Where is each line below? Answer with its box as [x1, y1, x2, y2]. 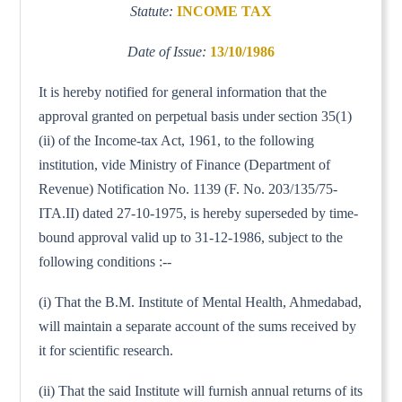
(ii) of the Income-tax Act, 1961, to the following [39, 132, 315, 148]
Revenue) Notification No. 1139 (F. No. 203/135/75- [39, 180, 338, 197]
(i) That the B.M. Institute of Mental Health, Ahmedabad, [39, 293, 363, 310]
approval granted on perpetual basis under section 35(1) [39, 108, 353, 124]
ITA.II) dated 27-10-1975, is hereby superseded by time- [39, 205, 359, 221]
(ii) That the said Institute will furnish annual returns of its [39, 382, 363, 398]
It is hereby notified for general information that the [39, 83, 328, 100]
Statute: [130, 3, 177, 19]
